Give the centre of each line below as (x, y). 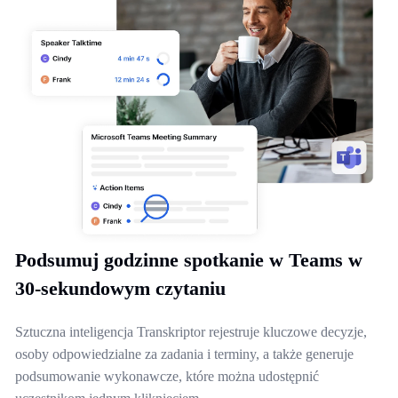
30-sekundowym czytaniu (120, 289)
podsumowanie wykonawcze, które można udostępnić (167, 377)
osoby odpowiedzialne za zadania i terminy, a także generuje (184, 354)
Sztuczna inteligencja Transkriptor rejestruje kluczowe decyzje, (191, 332)
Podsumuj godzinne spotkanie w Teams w (189, 260)
